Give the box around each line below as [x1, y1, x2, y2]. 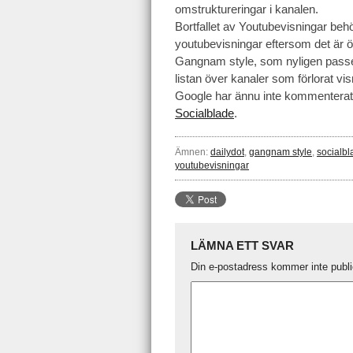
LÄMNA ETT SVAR [191, 238, 294, 252]
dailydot [210, 147, 244, 158]
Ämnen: [175, 147, 210, 158]
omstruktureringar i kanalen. [175, 2, 318, 17]
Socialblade [175, 106, 234, 121]
